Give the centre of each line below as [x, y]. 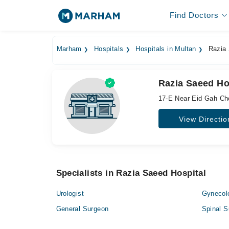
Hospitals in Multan [166, 49]
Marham [69, 49]
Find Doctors [194, 15]
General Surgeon [82, 209]
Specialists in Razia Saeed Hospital [131, 173]
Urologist [70, 193]
